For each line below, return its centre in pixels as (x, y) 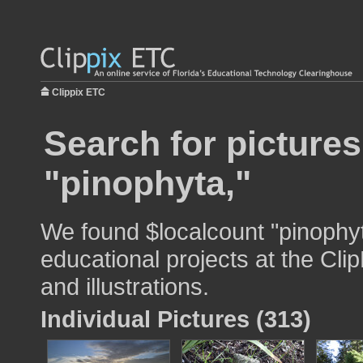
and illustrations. (125, 286)
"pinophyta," (147, 183)
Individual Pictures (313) (176, 319)
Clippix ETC (79, 92)
